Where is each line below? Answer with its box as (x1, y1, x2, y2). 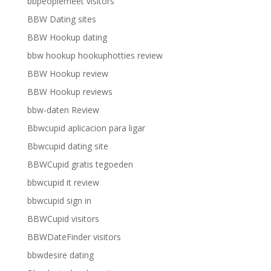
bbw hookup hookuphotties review (27, 50, 163, 61)
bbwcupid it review (27, 177, 99, 188)
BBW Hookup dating (27, 31, 107, 43)
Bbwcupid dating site (27, 140, 108, 152)
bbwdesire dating (27, 249, 94, 261)
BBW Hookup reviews (27, 86, 113, 97)
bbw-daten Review (27, 104, 99, 116)
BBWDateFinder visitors (27, 231, 121, 243)
